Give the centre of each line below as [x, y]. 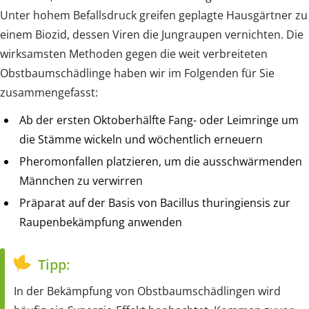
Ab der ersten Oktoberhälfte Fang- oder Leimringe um [159, 120]
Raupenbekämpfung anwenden [101, 222]
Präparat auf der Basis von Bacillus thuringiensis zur [155, 202]
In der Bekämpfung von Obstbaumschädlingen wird [147, 291]
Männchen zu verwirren [81, 180]
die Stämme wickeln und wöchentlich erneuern [141, 139]
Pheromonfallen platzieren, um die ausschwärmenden [161, 161]
